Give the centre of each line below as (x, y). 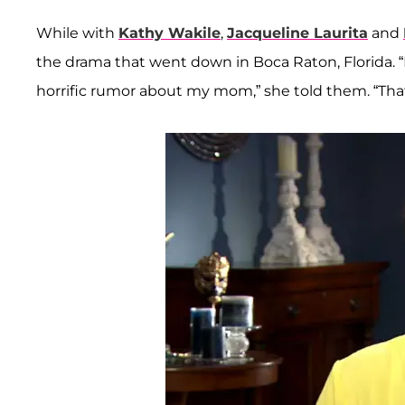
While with (77, 33)
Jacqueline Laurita (297, 33)
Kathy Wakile (170, 33)
